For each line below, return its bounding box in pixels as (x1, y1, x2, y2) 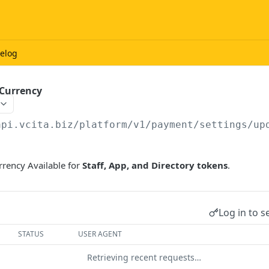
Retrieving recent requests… (87, 252, 201, 263)
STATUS (18, 229, 44, 239)
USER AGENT (78, 229, 122, 239)
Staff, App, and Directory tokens (82, 159, 228, 171)
